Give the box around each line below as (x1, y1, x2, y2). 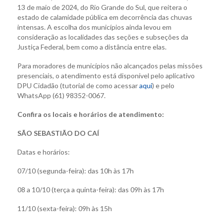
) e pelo (152, 81, 174, 90)
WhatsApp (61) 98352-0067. (17, 91, 106, 100)
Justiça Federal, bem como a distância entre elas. (17, 42, 166, 51)
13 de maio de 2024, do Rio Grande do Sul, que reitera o (17, 2, 187, 11)
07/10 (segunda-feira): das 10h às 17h (17, 166, 134, 175)
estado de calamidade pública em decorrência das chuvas (17, 12, 192, 21)
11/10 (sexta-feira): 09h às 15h (17, 204, 112, 213)
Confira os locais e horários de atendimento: (17, 110, 164, 118)
